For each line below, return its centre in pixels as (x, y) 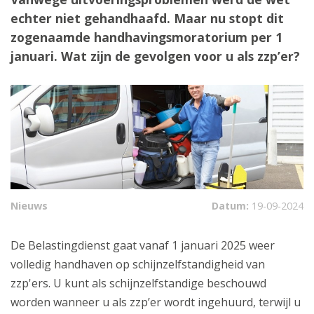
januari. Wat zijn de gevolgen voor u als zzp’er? (155, 56)
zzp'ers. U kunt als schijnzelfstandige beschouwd (138, 284)
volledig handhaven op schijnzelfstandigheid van (138, 265)
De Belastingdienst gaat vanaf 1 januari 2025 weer (143, 246)
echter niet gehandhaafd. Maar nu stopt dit (147, 19)
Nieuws (29, 206)
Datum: (232, 206)
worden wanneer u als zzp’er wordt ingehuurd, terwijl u (156, 302)
